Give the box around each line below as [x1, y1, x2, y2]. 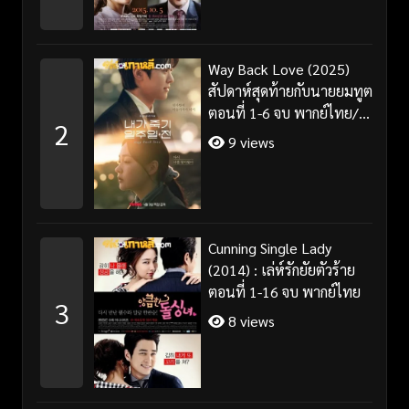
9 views [224, 131, 275, 152]
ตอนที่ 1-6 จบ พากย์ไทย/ [207, 102, 359, 122]
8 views [224, 310, 275, 330]
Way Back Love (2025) [207, 58, 350, 79]
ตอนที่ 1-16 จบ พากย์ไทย [207, 281, 361, 301]
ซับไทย [207, 124, 251, 144]
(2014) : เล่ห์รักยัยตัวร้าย [207, 259, 355, 279]
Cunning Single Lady [207, 237, 331, 257]
